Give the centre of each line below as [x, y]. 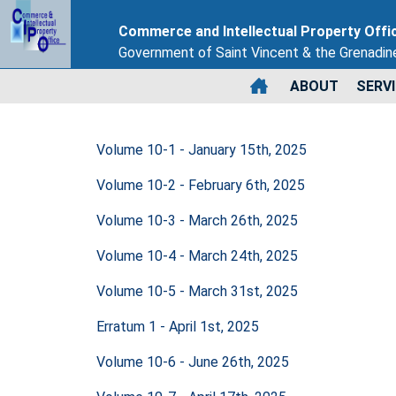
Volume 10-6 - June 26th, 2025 [193, 362]
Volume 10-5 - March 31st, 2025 [197, 291]
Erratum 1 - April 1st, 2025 [178, 326]
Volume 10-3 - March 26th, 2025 [197, 220]
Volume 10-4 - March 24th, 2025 [197, 255]
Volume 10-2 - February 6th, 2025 [201, 185]
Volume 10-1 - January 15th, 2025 [202, 149]
